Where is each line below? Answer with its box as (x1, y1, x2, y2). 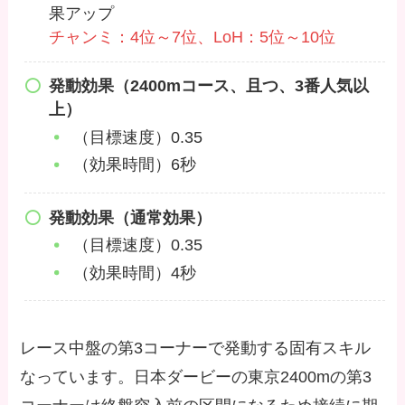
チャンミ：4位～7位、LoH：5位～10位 (48, 28, 335, 47)
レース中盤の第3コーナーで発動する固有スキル (20, 339, 372, 358)
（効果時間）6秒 (72, 155, 196, 174)
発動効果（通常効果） (48, 208, 212, 227)
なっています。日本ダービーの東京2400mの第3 (20, 368, 372, 387)
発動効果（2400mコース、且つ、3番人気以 (48, 77, 369, 96)
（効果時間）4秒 (72, 263, 196, 282)
